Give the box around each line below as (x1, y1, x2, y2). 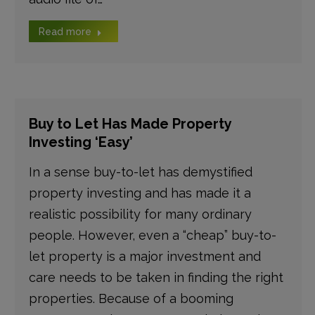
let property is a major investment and (28, 249, 261, 264)
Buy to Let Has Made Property (28, 115, 231, 132)
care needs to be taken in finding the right (28, 270, 283, 285)
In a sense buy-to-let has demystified (28, 165, 252, 179)
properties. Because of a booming (28, 291, 233, 306)
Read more (38, 26, 91, 37)
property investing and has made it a (28, 186, 251, 200)
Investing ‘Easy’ (28, 134, 133, 150)
